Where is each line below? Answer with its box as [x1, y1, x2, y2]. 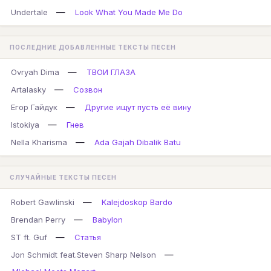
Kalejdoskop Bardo [102, 197, 172, 207]
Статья [74, 232, 101, 242]
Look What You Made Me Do [75, 7, 183, 17]
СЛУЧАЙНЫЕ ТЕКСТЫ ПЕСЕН [10, 174, 117, 181]
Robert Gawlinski [11, 197, 74, 207]
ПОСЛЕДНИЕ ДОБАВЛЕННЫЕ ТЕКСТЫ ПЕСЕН [10, 44, 176, 51]
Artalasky [11, 85, 46, 94]
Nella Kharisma [11, 137, 67, 147]
